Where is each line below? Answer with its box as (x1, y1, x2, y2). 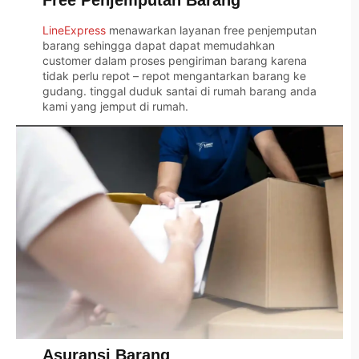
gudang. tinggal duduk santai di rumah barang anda (42, 84, 317, 99)
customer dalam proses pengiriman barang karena (42, 54, 307, 68)
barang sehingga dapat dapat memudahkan (42, 38, 275, 53)
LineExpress (42, 23, 106, 38)
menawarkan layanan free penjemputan (108, 23, 317, 38)
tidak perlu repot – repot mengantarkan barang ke (42, 69, 306, 83)
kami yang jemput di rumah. (42, 99, 188, 114)
